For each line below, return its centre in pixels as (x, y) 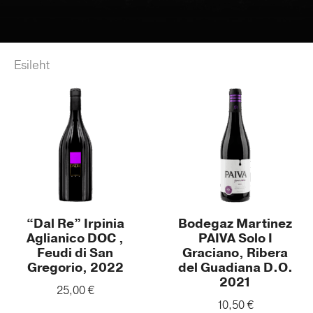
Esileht (32, 65)
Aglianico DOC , (75, 239)
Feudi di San (75, 253)
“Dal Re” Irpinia (75, 224)
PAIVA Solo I (235, 239)
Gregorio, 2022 (75, 268)
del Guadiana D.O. (235, 268)
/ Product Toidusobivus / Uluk (130, 65)
